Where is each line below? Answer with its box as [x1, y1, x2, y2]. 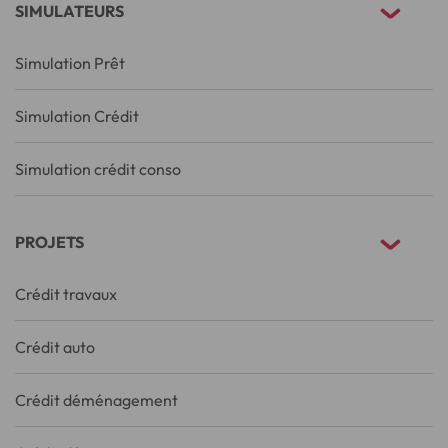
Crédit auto [15, 336, 95, 357]
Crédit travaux [15, 283, 117, 304]
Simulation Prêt [15, 52, 125, 73]
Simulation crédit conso [15, 158, 181, 179]
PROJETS [15, 231, 84, 252]
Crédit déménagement [15, 389, 178, 410]
